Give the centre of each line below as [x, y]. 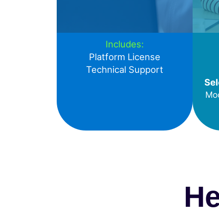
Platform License [124, 57]
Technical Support [124, 70]
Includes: [124, 44]
